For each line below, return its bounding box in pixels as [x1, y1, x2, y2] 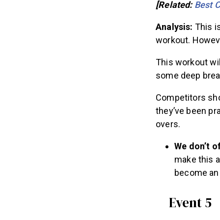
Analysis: [156, 22, 195, 32]
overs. [156, 119, 183, 130]
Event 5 [169, 193, 212, 212]
